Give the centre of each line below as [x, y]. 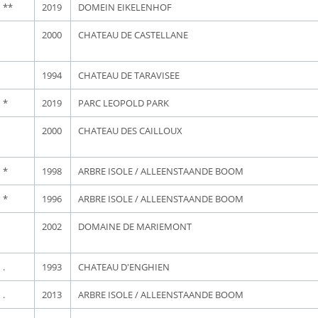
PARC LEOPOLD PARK [124, 103]
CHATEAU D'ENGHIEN [124, 267]
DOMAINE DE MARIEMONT [135, 226]
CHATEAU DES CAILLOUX [130, 131]
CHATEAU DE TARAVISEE [129, 75]
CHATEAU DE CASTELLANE [133, 35]
